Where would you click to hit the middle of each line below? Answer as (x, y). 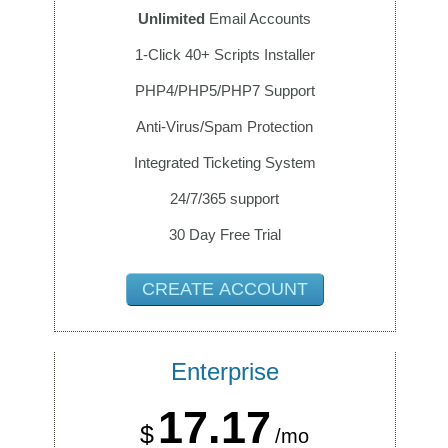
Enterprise (224, 371)
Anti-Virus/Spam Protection (225, 126)
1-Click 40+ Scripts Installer (224, 54)
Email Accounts (258, 18)
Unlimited (172, 18)
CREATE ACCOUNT (224, 289)
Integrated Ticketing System (224, 162)
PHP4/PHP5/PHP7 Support (224, 90)
